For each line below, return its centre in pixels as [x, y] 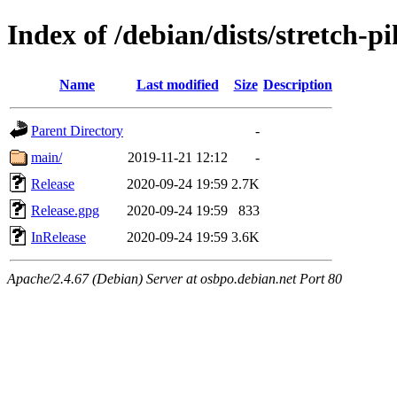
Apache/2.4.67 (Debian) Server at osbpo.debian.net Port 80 [175, 278]
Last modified [177, 84]
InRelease [58, 237]
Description [298, 84]
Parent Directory [77, 130]
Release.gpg [65, 210]
